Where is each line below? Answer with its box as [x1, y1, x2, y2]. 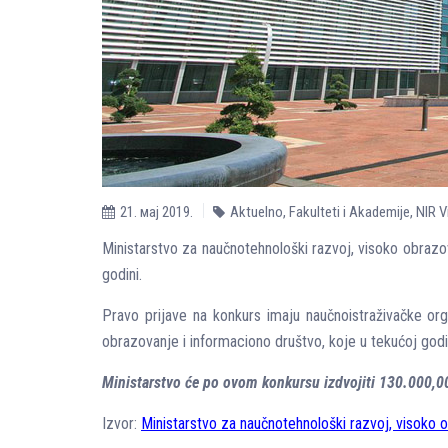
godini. [102, 265, 142, 284]
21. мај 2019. [120, 203, 193, 221]
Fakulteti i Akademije [289, 203, 410, 221]
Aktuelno [230, 203, 283, 221]
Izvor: [102, 414, 141, 433]
